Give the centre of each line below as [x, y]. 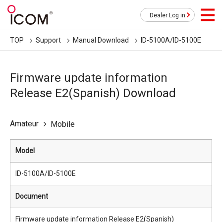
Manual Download [101, 40]
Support [48, 40]
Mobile [63, 124]
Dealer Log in [167, 15]
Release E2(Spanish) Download [93, 93]
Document [32, 196]
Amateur [24, 124]
